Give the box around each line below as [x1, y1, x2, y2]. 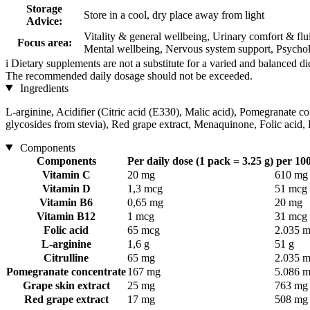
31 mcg [275, 210, 307, 222]
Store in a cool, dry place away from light [84, 8, 264, 21]
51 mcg [275, 182, 307, 194]
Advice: [26, 15, 62, 27]
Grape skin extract [22, 279, 110, 291]
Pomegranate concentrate [6, 265, 126, 277]
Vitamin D [42, 182, 91, 194]
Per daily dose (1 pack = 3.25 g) [127, 154, 273, 167]
